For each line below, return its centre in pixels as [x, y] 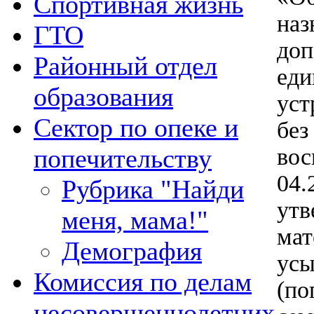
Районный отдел [125, 66]
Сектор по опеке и [136, 128]
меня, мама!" [135, 220]
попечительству [123, 158]
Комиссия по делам [143, 282]
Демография [132, 251]
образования [103, 97]
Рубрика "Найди [153, 189]
